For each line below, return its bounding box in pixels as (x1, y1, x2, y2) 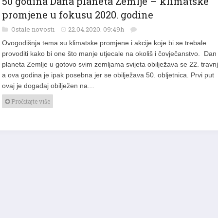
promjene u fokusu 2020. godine (2, 3, 153, 16)
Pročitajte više (10, 92, 50, 100)
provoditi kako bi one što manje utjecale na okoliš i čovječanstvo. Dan (2, 44, 217, 52)
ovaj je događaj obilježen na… (2, 76, 94, 84)
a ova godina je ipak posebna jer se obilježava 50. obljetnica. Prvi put (2, 66, 214, 73)
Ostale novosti (11, 19, 56, 28)
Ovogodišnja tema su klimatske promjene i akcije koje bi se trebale (2, 34, 206, 41)
